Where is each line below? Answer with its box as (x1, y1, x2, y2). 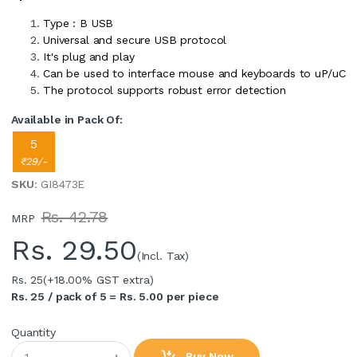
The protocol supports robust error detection (43, 83, 286, 96)
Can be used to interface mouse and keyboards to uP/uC (43, 66, 346, 80)
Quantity (11, 325, 56, 339)
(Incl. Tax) (136, 249, 190, 262)
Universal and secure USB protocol (43, 33, 227, 46)
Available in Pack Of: (11, 112, 123, 126)
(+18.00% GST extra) (43, 273, 154, 286)
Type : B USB (43, 16, 118, 29)
